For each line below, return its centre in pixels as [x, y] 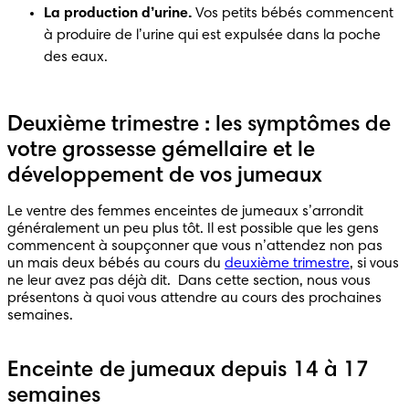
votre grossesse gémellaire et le [161, 150]
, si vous [374, 263]
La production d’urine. [118, 13]
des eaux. [78, 57]
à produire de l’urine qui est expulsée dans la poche [212, 35]
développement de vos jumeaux [165, 176]
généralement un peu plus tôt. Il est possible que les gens [193, 229]
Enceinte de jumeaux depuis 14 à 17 [189, 370]
